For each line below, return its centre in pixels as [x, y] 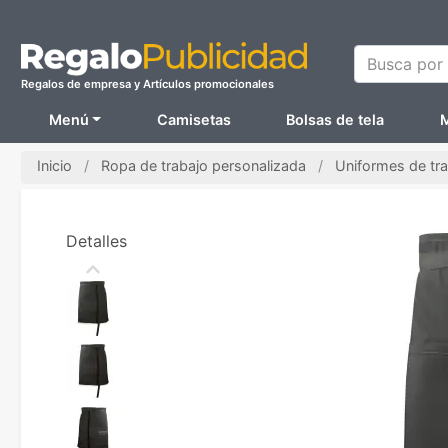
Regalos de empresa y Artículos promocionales [147, 84]
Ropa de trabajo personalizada [203, 165]
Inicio [54, 165]
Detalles [96, 241]
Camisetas [193, 119]
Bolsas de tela [335, 119]
